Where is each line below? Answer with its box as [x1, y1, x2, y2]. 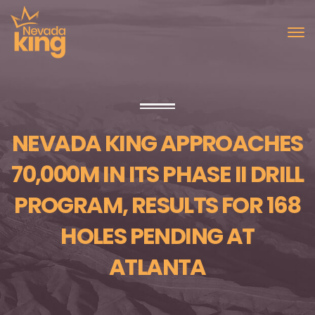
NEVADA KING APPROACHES [12, 127, 303, 159]
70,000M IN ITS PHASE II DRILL [11, 157, 304, 190]
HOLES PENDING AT [60, 219, 255, 252]
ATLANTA [109, 250, 206, 283]
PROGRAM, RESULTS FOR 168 [14, 188, 301, 221]
